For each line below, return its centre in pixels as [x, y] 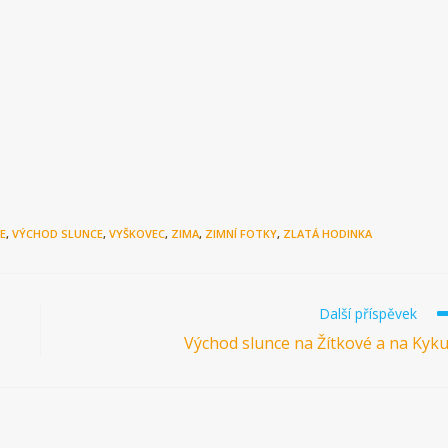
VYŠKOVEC [137, 233]
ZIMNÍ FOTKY [241, 233]
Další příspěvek [368, 313]
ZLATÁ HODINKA [327, 233]
